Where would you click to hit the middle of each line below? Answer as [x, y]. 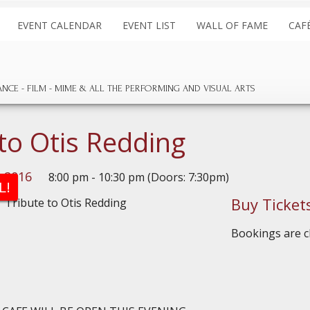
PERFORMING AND [164, 88]
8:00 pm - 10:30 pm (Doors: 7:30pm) [137, 177]
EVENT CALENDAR [60, 25]
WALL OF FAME [232, 25]
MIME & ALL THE [90, 88]
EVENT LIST [149, 25]
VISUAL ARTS [229, 88]
